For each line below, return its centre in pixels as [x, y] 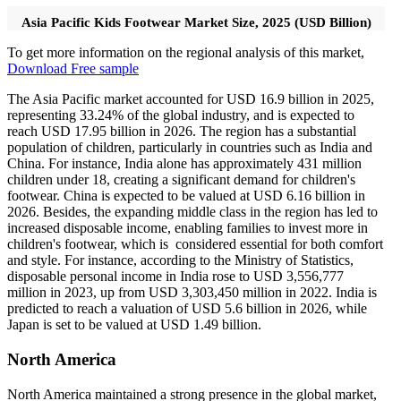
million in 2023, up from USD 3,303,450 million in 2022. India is [192, 293]
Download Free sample [73, 69]
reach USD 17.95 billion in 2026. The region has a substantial [182, 132]
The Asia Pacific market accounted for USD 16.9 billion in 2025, [191, 99]
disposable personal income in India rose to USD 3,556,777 [175, 277]
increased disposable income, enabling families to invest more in [188, 228]
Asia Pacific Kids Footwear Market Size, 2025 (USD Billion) [196, 23]
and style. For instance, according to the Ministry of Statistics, [180, 260]
